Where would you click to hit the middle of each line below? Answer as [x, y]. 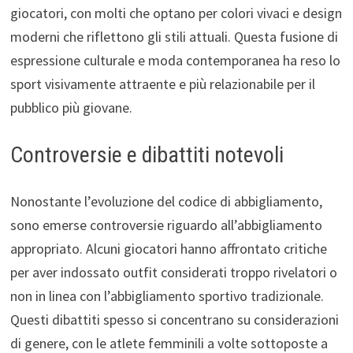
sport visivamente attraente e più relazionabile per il [162, 84]
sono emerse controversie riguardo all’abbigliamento [166, 225]
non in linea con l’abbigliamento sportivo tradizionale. [167, 295]
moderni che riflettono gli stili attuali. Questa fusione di [174, 36]
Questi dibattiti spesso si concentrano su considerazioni [174, 319]
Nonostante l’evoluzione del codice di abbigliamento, [166, 201]
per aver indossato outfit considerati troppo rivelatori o [173, 272]
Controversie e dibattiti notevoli [147, 154]
